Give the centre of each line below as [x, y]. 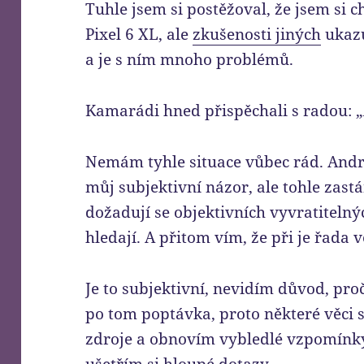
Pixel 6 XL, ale [139, 35]
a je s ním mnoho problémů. [190, 60]
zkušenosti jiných [257, 35]
